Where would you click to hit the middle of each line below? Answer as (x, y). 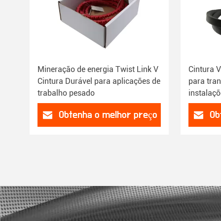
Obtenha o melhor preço (108, 115)
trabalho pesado (66, 93)
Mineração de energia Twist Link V (98, 69)
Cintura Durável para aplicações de (99, 81)
